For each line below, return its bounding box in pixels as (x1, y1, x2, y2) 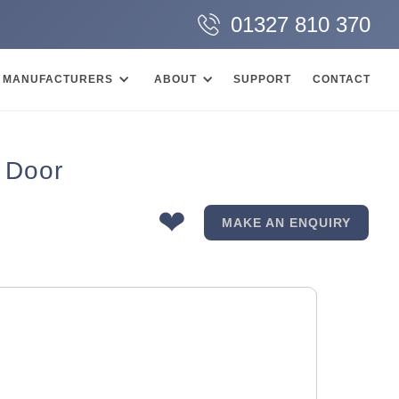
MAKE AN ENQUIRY (222, 215, 351, 230)
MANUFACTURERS (3, 73, 113, 86)
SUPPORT (233, 73, 291, 86)
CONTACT (313, 73, 370, 86)
